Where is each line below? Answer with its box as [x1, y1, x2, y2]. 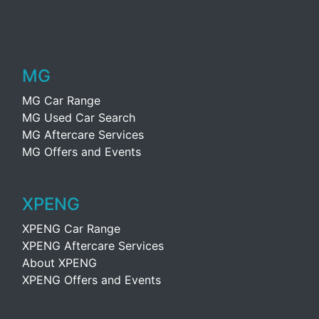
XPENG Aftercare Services [22, 239, 164, 253]
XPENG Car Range [22, 221, 120, 236]
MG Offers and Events [22, 145, 141, 159]
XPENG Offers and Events [22, 273, 161, 287]
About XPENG [22, 256, 97, 270]
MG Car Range [22, 93, 100, 108]
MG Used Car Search [22, 110, 135, 125]
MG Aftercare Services [22, 127, 144, 142]
